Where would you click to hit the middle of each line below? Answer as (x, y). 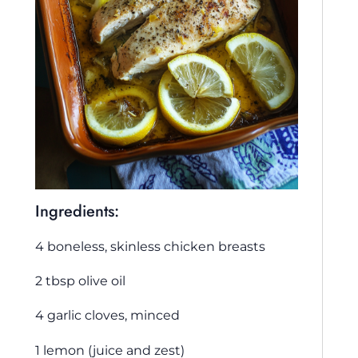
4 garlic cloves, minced (107, 315)
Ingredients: (77, 211)
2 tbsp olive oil (80, 280)
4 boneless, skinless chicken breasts (150, 246)
